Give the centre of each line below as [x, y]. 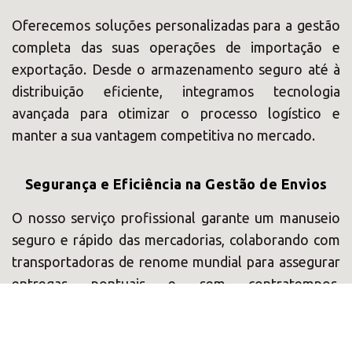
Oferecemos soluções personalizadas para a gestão [176, 25]
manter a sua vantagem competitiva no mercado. [163, 135]
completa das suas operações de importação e [176, 47]
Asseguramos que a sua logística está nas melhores [176, 306]
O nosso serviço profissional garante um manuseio [176, 218]
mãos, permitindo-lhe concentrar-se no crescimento [176, 328]
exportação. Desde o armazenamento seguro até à [176, 69]
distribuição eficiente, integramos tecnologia [176, 91]
